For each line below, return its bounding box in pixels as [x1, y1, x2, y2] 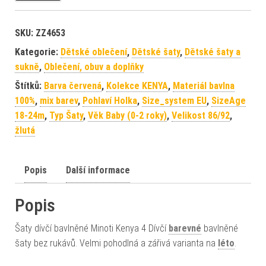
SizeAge [211, 94, 246, 106]
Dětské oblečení [61, 46, 127, 58]
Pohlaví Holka [83, 94, 137, 106]
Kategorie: [15, 46, 61, 58]
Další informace [66, 164, 130, 176]
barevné [169, 222, 201, 234]
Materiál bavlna [173, 80, 235, 91]
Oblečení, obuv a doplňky [44, 61, 144, 72]
